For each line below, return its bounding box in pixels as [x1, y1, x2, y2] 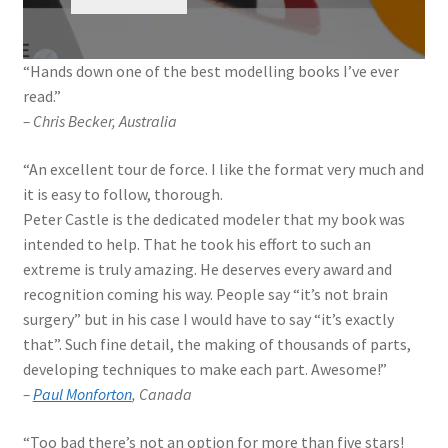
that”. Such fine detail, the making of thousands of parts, [22, 333, 411, 354]
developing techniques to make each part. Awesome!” [22, 358, 387, 379]
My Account [22, 24, 101, 45]
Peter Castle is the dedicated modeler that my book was [22, 208, 405, 229]
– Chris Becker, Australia [22, 111, 177, 132]
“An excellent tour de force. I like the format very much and [22, 158, 424, 179]
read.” [22, 86, 61, 107]
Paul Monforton [32, 383, 132, 404]
